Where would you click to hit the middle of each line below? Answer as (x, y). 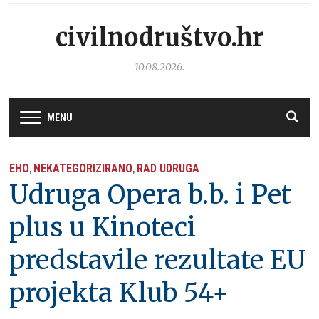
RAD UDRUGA (168, 168)
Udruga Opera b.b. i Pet (151, 194)
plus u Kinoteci (103, 227)
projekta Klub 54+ (119, 293)
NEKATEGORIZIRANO (83, 168)
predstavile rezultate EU (158, 260)
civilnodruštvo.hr (159, 38)
